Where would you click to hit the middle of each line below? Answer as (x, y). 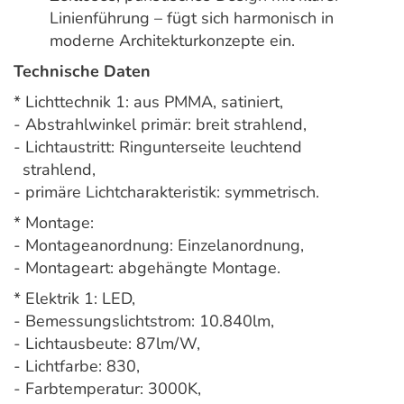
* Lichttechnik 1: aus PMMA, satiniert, (148, 102)
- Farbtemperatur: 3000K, (107, 389)
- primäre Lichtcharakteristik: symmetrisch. (166, 193)
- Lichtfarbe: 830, (77, 367)
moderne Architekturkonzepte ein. (172, 41)
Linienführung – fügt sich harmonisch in (192, 18)
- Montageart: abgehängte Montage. (147, 268)
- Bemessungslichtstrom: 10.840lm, (144, 321)
